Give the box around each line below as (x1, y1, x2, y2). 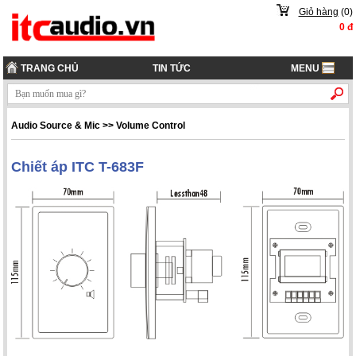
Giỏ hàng (298, 6, 339, 18)
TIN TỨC (153, 62, 192, 74)
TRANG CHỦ (18, 62, 79, 74)
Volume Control (116, 119, 186, 131)
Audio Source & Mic (11, 119, 101, 131)
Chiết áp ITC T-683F (11, 159, 145, 176)
